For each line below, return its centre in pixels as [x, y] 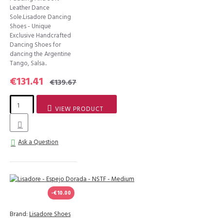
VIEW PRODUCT [80, 109]
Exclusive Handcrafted [40, 36]
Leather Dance [30, 8]
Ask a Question [38, 142]
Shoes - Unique [30, 26]
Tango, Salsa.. [28, 63]
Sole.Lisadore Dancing [40, 17]
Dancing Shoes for [35, 45]
